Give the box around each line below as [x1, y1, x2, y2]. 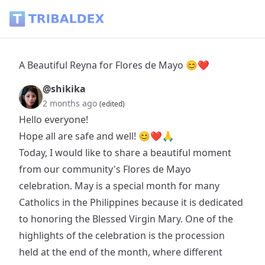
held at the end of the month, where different [19, 245, 222, 258]
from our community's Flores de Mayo [19, 163, 191, 176]
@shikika [43, 82, 86, 95]
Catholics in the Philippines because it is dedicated [19, 196, 243, 209]
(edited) [99, 99, 125, 109]
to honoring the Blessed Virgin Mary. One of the [19, 212, 233, 225]
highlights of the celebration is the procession [19, 229, 225, 242]
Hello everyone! [19, 113, 88, 126]
